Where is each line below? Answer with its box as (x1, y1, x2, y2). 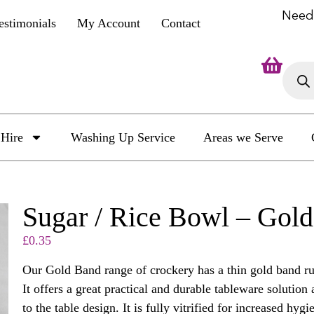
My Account (77, 16, 141, 30)
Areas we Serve (203, 130, 283, 145)
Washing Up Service (70, 130, 175, 145)
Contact (161, 16, 201, 30)
